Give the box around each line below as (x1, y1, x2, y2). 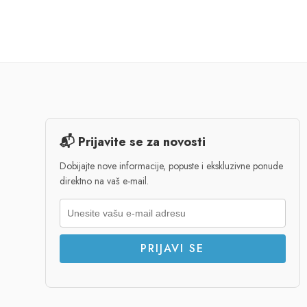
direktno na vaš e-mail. (59, 173, 149, 188)
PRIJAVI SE (140, 240, 205, 256)
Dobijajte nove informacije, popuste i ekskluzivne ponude (59, 158, 283, 173)
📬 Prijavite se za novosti (59, 132, 206, 151)
